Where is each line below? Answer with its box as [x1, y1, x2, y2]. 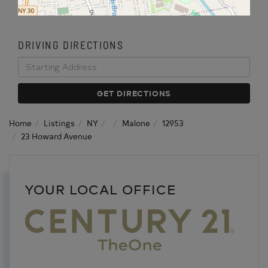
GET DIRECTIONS [96, 87, 172, 98]
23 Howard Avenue [21, 130, 92, 141]
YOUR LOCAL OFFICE [25, 179, 176, 198]
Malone [122, 117, 150, 128]
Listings [44, 117, 75, 128]
